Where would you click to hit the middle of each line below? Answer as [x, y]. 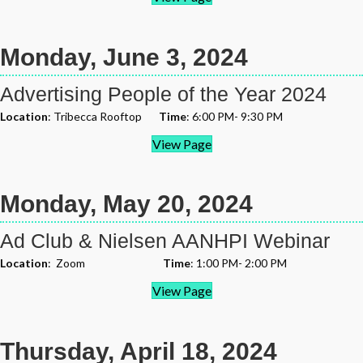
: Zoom [105, 263]
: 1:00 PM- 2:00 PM [239, 263]
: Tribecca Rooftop [103, 116]
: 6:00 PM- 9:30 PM [235, 116]
